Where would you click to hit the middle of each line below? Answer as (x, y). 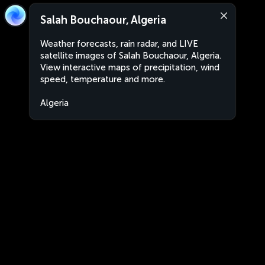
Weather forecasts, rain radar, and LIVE (119, 44)
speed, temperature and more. (103, 79)
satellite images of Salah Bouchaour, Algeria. (131, 56)
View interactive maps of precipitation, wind (130, 67)
